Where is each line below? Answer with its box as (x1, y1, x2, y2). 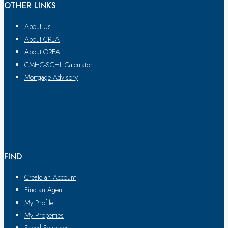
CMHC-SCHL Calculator (24, 59, 93, 70)
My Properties (24, 210, 64, 221)
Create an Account (24, 172, 76, 183)
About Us (24, 21, 51, 32)
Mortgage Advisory (24, 72, 78, 82)
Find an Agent (24, 185, 64, 195)
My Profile (24, 197, 53, 208)
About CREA (24, 34, 60, 44)
